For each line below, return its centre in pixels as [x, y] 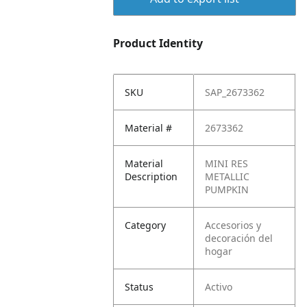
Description [151, 176]
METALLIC [228, 176]
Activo [219, 287]
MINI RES [227, 163]
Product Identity [158, 43]
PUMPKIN [227, 189]
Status [139, 287]
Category [146, 225]
